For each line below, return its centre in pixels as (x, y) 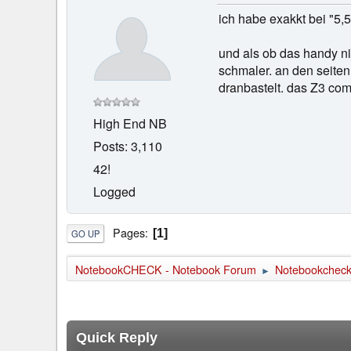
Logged (114, 191)
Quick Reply (117, 338)
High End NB (130, 123)
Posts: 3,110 (128, 146)
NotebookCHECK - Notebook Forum (166, 270)
